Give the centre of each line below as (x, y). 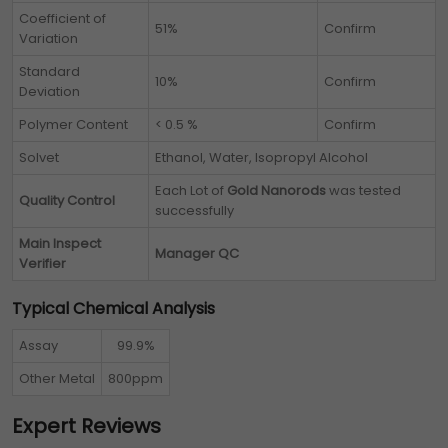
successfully (194, 211)
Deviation (49, 92)
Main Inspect (60, 244)
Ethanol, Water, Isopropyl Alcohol (261, 158)
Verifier (42, 264)
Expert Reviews (86, 426)
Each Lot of (191, 191)
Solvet (39, 158)
